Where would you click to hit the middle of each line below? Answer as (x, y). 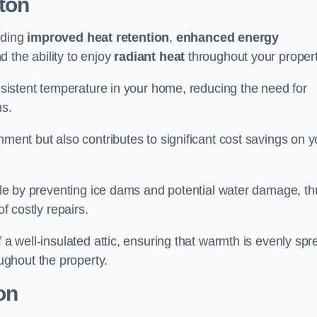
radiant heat (150, 57)
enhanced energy (227, 38)
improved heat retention (98, 38)
